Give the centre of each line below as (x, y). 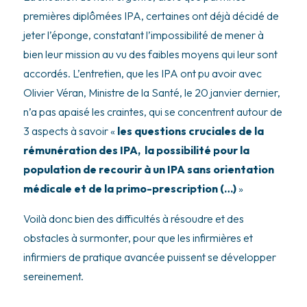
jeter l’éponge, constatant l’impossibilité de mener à (143, 35)
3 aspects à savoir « (70, 131)
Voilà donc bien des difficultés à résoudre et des (133, 218)
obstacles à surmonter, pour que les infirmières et (138, 237)
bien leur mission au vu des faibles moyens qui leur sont (150, 54)
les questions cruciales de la (190, 131)
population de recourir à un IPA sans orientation (148, 169)
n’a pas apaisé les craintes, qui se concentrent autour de (152, 111)
